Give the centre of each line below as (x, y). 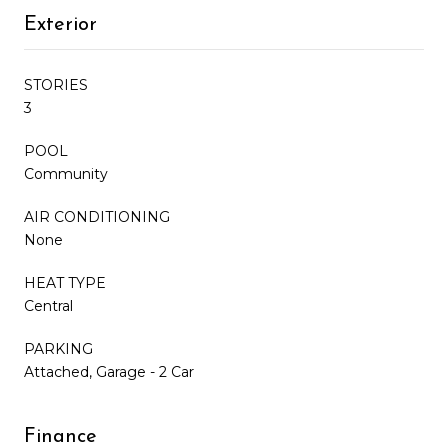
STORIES (56, 84)
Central (48, 305)
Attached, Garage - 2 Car (109, 371)
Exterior (60, 24)
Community (66, 173)
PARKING (58, 348)
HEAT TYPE (65, 282)
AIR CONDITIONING (97, 216)
